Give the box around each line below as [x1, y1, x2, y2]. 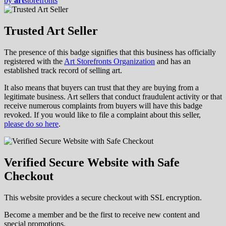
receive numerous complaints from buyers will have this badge [4, 101, 202, 110]
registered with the [4, 56, 64, 66]
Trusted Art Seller [4, 24, 98, 37]
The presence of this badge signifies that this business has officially [4, 47, 216, 56]
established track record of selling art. [4, 66, 122, 75]
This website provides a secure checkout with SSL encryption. [4, 193, 202, 202]
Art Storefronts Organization [64, 56, 155, 66]
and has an [155, 56, 191, 66]
